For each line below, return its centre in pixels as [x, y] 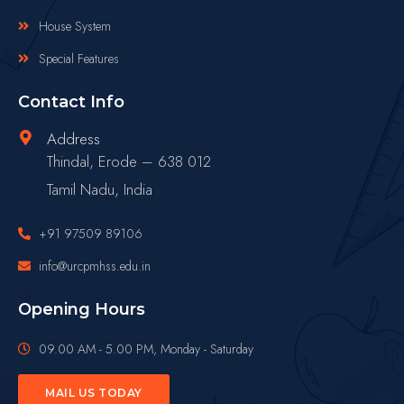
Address [73, 138]
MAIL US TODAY [94, 392]
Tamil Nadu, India [100, 189]
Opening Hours [82, 309]
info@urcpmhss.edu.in [94, 266]
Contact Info [71, 101]
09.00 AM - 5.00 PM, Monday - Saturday [146, 349]
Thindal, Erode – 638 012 [129, 161]
